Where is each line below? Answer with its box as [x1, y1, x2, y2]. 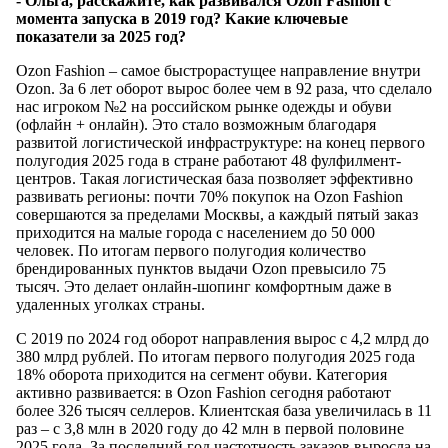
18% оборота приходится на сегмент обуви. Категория [16, 366, 387, 384]
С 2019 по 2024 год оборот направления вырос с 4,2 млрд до [16, 330, 429, 348]
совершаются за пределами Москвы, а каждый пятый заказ [16, 206, 418, 224]
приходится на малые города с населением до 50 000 [16, 224, 375, 242]
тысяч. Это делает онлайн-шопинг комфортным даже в [16, 278, 392, 296]
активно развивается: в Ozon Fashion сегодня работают [16, 384, 391, 402]
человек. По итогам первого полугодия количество [16, 242, 366, 260]
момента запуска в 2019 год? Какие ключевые [16, 10, 348, 28]
